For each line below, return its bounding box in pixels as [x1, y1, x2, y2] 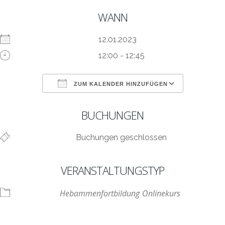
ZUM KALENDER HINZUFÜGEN [71, 81, 168, 87]
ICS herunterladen [37, 97, 106, 108]
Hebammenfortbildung [60, 188, 140, 199]
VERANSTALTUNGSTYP [61, 163, 164, 178]
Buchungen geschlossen [76, 133, 167, 142]
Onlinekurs [142, 188, 180, 199]
